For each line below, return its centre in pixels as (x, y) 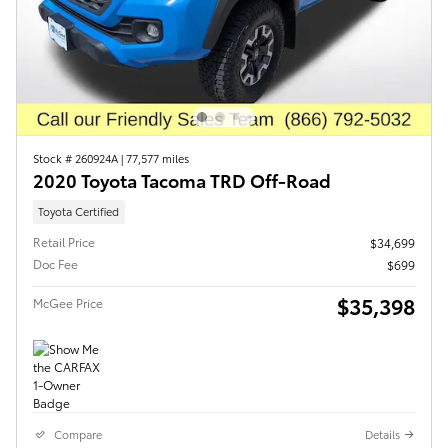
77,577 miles (157, 158)
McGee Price (68, 302)
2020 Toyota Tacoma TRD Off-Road (182, 180)
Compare (78, 433)
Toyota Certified (79, 211)
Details (382, 433)
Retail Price (64, 241)
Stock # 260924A (77, 158)
